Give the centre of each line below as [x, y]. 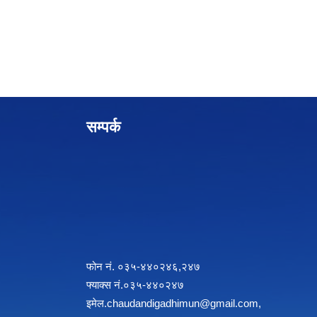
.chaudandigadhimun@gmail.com [181, 304]
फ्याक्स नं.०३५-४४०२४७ [135, 285]
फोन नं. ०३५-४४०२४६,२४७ [143, 267]
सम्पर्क [103, 127]
